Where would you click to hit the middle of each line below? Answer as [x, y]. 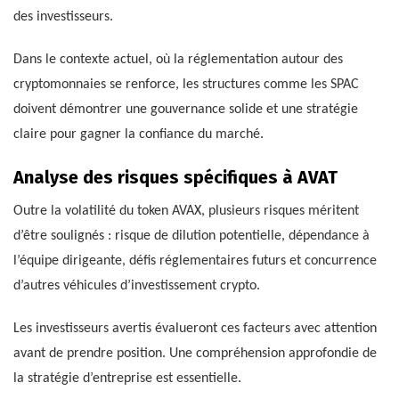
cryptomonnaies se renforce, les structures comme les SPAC [186, 85]
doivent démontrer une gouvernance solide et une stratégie [186, 110]
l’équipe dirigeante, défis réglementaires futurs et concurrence [195, 261]
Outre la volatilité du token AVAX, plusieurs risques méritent [186, 212]
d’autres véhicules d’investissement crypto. [137, 286]
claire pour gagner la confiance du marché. [138, 135]
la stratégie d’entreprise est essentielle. [127, 379]
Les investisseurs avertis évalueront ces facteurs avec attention [195, 329]
